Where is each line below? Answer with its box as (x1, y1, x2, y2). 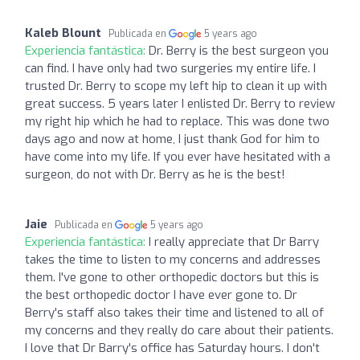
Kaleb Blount (25, 24, 101, 41)
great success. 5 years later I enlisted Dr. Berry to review (25, 95, 335, 112)
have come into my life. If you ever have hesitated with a (25, 148, 330, 165)
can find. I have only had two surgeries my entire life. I (25, 59, 316, 76)
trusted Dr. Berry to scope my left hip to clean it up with (25, 77, 327, 94)
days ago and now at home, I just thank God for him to (25, 130, 320, 147)
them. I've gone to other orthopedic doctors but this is (25, 268, 319, 285)
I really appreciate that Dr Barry (149, 233, 319, 250)
